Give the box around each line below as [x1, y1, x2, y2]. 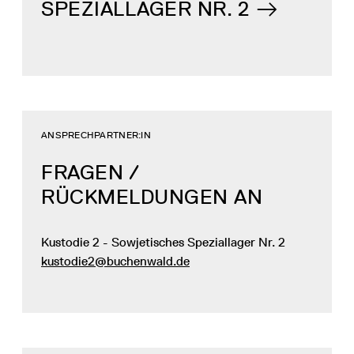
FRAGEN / [41, 160, 138, 186]
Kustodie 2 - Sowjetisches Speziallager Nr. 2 [41, 235, 285, 250]
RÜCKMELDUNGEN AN [41, 184, 262, 210]
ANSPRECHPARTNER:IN [41, 130, 151, 141]
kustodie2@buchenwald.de [41, 254, 190, 269]
